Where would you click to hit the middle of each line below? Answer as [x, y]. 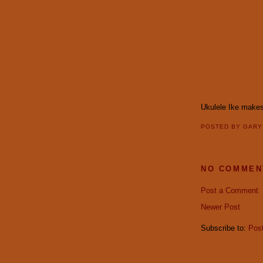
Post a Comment [230, 190]
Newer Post [220, 207]
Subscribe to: [225, 228]
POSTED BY [222, 127]
